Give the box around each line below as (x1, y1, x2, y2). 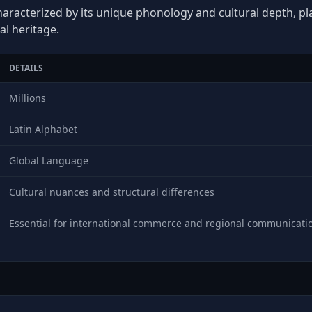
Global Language (9, 154, 88, 167)
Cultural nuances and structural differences (9, 185, 214, 198)
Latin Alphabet (9, 123, 77, 136)
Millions (9, 91, 46, 104)
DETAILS (9, 62, 43, 74)
